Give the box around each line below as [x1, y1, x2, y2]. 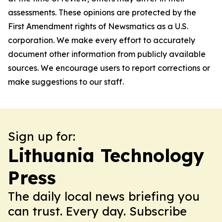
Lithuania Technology [8, 144, 204, 166]
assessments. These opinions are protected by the [8, 7, 196, 17]
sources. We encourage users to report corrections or [8, 63, 210, 73]
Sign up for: [8, 129, 75, 144]
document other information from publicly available [8, 49, 206, 59]
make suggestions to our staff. [8, 77, 124, 87]
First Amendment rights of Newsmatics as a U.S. [8, 21, 188, 31]
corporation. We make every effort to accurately [8, 35, 195, 45]
